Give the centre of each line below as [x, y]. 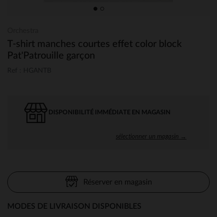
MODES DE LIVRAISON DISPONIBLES [74, 206]
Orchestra [23, 31]
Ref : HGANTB [29, 70]
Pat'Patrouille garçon [51, 56]
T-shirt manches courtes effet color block [94, 44]
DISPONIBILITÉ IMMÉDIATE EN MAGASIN [109, 112]
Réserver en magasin [117, 182]
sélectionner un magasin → [151, 136]
